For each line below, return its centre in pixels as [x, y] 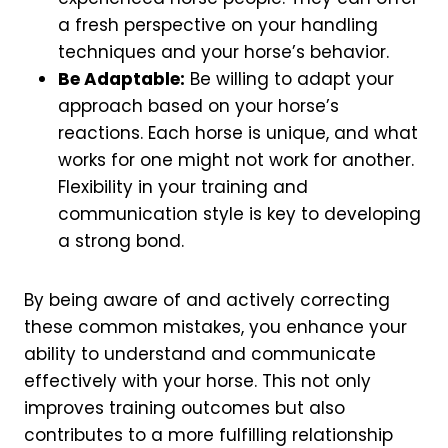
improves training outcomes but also [184, 408]
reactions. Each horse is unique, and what [238, 133]
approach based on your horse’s [198, 106]
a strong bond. [121, 241]
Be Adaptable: [121, 79]
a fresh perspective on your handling [218, 25]
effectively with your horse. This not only [197, 381]
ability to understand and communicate [200, 354]
